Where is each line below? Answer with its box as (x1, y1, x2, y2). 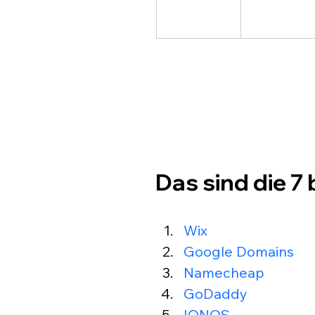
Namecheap (184, 264, 264, 282)
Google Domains (184, 243, 294, 261)
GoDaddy (184, 285, 247, 303)
